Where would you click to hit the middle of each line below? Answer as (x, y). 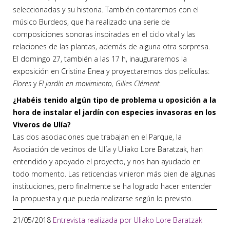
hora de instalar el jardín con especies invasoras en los (114, 112)
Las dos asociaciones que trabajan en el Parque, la (97, 137)
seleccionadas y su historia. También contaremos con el (106, 10)
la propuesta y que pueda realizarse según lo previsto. (103, 199)
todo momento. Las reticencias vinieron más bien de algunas (114, 174)
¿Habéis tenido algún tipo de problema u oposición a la (114, 100)
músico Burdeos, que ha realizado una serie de (91, 22)
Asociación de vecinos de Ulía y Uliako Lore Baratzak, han (108, 149)
